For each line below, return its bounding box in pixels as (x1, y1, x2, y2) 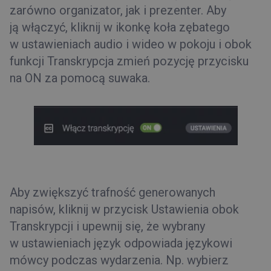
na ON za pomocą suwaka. (10, 71, 150, 86)
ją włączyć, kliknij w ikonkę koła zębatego (10, 20, 230, 35)
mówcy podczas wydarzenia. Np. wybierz (10, 252, 229, 267)
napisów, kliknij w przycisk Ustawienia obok (10, 201, 239, 217)
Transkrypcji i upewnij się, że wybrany (10, 218, 205, 233)
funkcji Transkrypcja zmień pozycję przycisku (10, 54, 249, 69)
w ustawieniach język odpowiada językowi (10, 235, 232, 250)
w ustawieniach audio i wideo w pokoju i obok (10, 37, 252, 52)
